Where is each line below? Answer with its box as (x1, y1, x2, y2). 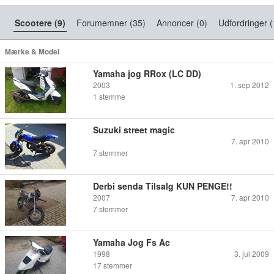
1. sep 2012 (230, 79, 269, 90)
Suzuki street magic (93, 123, 175, 136)
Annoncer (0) (157, 16, 207, 29)
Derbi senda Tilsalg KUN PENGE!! (93, 179, 232, 192)
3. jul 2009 (234, 248, 269, 259)
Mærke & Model (5, 46, 59, 57)
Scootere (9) (15, 16, 65, 29)
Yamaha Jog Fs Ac (93, 235, 170, 248)
